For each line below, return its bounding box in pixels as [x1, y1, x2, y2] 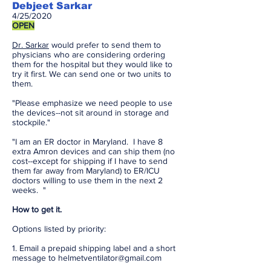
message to [12, 253, 58, 263]
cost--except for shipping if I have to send [12, 156, 168, 166]
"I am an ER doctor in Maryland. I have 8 [12, 137, 163, 146]
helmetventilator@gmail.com [58, 253, 162, 263]
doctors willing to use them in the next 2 [12, 175, 163, 185]
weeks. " [12, 185, 46, 195]
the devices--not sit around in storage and [12, 108, 169, 117]
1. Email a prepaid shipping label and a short [12, 243, 175, 253]
